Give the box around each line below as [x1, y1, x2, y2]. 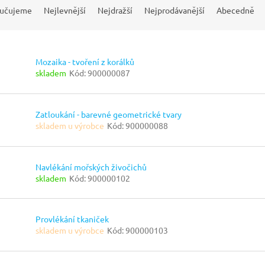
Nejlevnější [44, 5, 86, 16]
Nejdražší [98, 5, 132, 16]
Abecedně [216, 5, 254, 16]
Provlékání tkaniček [35, 214, 109, 225]
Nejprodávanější [144, 5, 205, 16]
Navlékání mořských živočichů [35, 161, 147, 172]
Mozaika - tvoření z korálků [35, 56, 134, 67]
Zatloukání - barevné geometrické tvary [35, 108, 182, 119]
